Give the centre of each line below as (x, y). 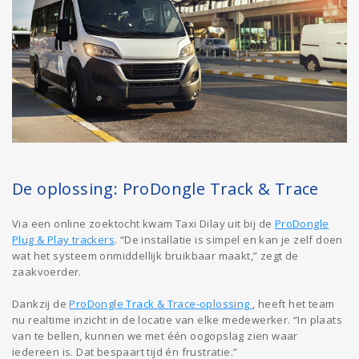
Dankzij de (41, 303)
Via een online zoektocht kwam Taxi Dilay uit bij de (143, 223)
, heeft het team (294, 303)
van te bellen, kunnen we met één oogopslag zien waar (155, 335)
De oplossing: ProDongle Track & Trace (165, 188)
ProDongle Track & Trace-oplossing (161, 303)
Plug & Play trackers (64, 239)
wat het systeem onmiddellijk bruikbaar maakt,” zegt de (155, 255)
